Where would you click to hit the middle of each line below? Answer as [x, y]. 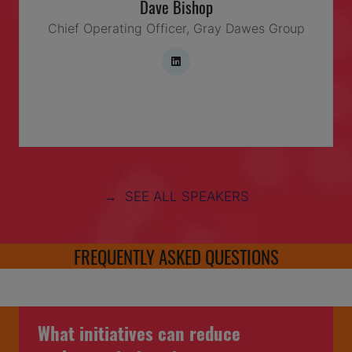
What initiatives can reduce [139, 332]
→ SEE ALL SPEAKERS [176, 195]
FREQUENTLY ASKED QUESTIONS [176, 255]
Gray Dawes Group [249, 29]
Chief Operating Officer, [120, 29]
